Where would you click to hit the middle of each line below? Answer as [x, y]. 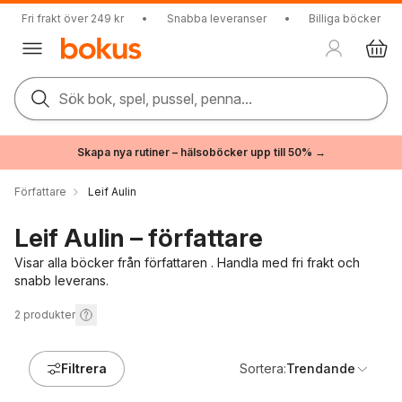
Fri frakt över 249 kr [73, 18]
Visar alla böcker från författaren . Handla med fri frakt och [187, 262]
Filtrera [84, 368]
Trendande [321, 368]
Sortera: [263, 368]
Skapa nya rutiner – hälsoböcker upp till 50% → [201, 152]
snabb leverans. [61, 280]
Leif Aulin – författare [139, 238]
